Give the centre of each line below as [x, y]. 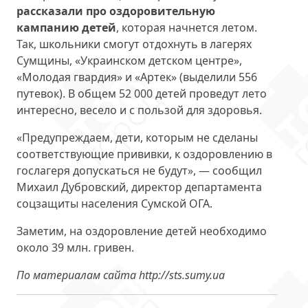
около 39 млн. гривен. [75, 247]
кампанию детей [66, 27]
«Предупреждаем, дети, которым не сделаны [137, 137]
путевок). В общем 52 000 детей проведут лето [142, 93]
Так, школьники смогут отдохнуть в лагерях [134, 44]
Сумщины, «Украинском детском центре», [129, 60]
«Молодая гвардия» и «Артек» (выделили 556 [137, 77]
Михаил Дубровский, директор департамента [139, 187]
